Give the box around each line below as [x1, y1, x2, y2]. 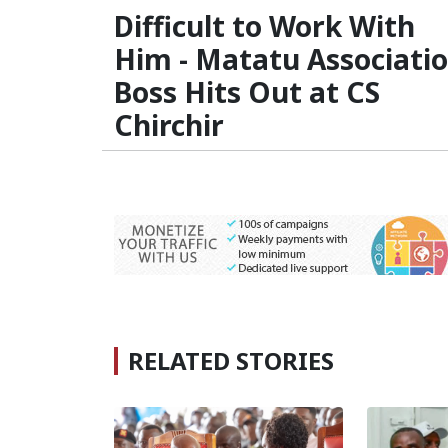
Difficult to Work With [114, 6, 415, 45]
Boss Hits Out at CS [114, 72, 380, 111]
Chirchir [114, 105, 224, 144]
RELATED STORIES [128, 343, 334, 377]
